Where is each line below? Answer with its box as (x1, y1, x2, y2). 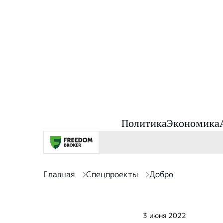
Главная (43, 168, 75, 180)
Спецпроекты (86, 168, 138, 180)
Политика (121, 116, 167, 130)
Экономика (167, 116, 220, 130)
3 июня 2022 (143, 210, 186, 221)
